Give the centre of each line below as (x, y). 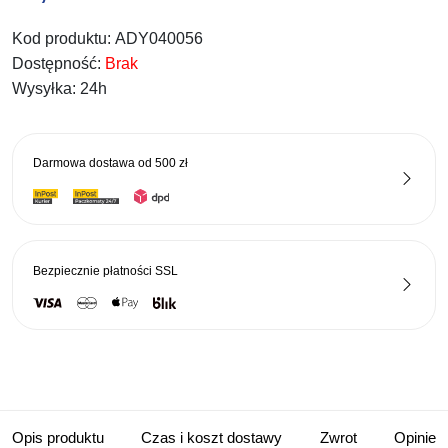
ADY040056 (159, 39)
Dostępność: (58, 64)
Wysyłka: (46, 89)
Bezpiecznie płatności (94, 270)
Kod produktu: (63, 39)
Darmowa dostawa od (94, 163)
